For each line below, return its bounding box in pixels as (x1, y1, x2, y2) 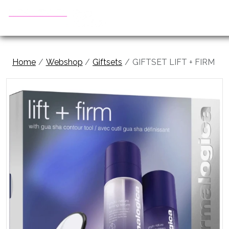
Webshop (45, 57, 83, 67)
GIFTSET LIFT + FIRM (132, 57, 215, 67)
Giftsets (93, 57, 123, 67)
